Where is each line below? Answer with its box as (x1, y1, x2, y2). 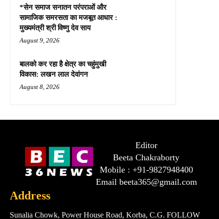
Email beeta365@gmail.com (95, 176, 197, 187)
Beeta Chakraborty (113, 152, 179, 162)
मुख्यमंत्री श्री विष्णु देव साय (20, 23, 90, 32)
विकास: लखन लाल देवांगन (20, 70, 88, 78)
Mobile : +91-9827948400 (99, 164, 193, 175)
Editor (135, 140, 157, 150)
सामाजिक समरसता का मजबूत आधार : (20, 13, 117, 22)
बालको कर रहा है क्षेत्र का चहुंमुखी (20, 60, 106, 68)
